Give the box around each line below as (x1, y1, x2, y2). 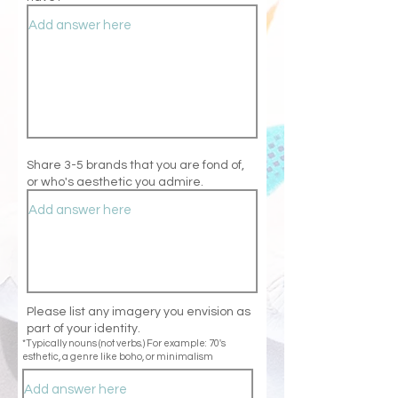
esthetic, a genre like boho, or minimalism (22, 352, 213, 362)
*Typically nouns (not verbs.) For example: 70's (22, 338, 226, 348)
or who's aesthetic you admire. (27, 176, 203, 188)
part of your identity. (27, 322, 140, 335)
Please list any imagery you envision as (27, 306, 251, 318)
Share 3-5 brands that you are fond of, (27, 159, 244, 171)
